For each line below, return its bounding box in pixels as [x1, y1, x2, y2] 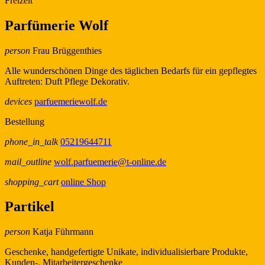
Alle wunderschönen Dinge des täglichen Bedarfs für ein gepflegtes [5, 65, 257, 76]
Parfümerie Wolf [5, 17, 108, 33]
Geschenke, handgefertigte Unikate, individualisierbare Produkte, [5, 247, 248, 257]
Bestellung [5, 116, 44, 127]
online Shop [61, 176, 106, 187]
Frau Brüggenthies [30, 45, 102, 56]
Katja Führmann [30, 227, 93, 237]
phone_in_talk [5, 136, 58, 147]
